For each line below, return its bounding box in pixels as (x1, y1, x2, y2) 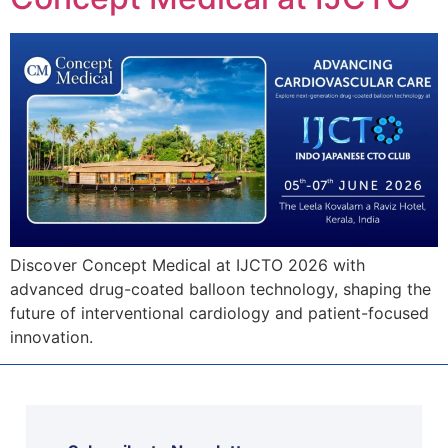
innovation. (10, 327, 93, 348)
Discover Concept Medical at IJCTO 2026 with (10, 255, 365, 276)
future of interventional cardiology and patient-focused (10, 303, 429, 324)
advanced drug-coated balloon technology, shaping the (10, 279, 431, 300)
